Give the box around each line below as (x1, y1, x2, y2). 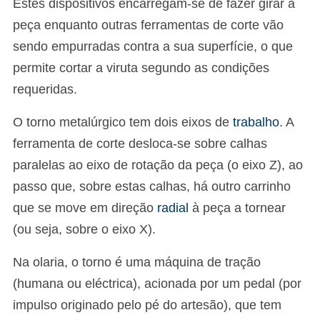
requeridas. (13, 82, 77, 96)
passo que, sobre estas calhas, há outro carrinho (13, 179, 291, 194)
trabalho (233, 115, 279, 129)
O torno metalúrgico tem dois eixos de (13, 115, 233, 129)
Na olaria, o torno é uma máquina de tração (13, 255, 261, 269)
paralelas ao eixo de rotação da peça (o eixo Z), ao (13, 158, 303, 172)
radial (157, 201, 189, 215)
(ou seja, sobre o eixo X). (13, 222, 156, 236)
